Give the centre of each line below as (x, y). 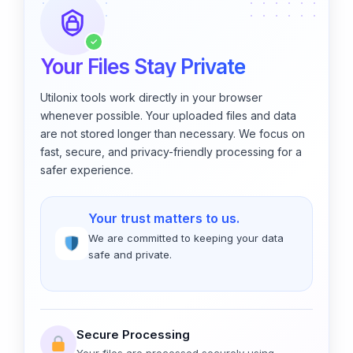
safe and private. (130, 255)
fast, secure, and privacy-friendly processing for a (171, 151)
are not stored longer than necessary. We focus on (173, 133)
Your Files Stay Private (143, 66)
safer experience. (87, 169)
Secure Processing (133, 334)
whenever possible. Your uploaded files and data (168, 115)
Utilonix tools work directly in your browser (151, 97)
